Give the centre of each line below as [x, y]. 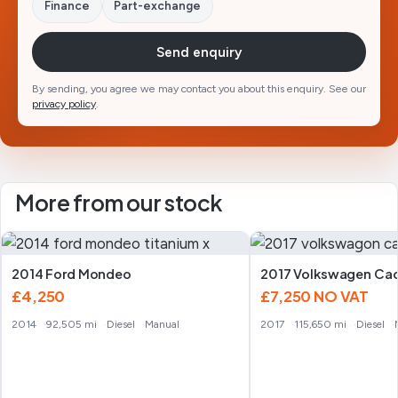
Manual [163, 324]
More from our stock [119, 202]
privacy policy [64, 104]
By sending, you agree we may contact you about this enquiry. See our [199, 89]
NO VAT [342, 296]
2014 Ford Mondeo [72, 273]
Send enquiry [199, 52]
